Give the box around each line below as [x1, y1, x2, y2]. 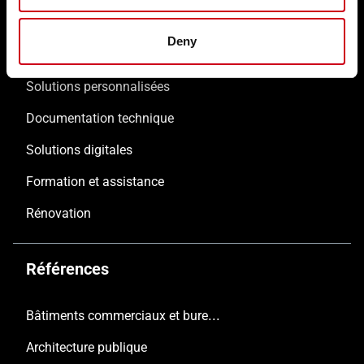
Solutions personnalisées [26, 79, 170, 95]
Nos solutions [26, 30, 124, 50]
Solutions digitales [26, 142, 132, 158]
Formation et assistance [26, 174, 164, 190]
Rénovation [26, 206, 91, 222]
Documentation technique [26, 110, 174, 127]
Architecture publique [26, 340, 147, 356]
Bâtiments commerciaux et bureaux [208, 306, 220, 324]
